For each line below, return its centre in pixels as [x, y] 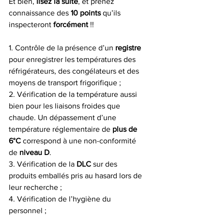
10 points [86, 13]
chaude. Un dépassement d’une [63, 117]
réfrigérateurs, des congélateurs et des [75, 71]
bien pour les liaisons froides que [65, 106]
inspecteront [31, 24]
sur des [105, 164]
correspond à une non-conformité [79, 141]
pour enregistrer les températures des [73, 59]
